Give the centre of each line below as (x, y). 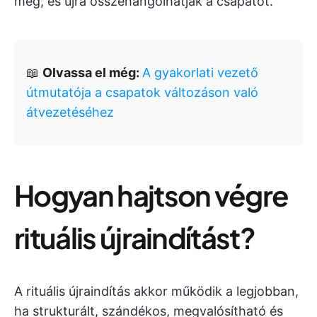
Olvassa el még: (92, 73)
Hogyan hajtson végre (151, 195)
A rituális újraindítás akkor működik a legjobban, (156, 291)
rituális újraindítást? (135, 237)
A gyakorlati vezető (200, 73)
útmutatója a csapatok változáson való (142, 92)
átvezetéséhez (70, 112)
